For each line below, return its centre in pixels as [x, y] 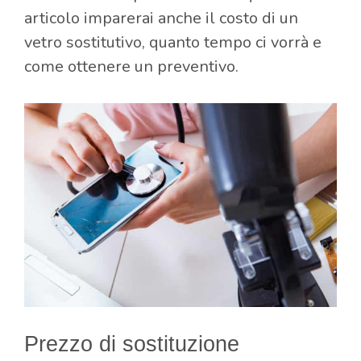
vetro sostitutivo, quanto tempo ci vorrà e [173, 42]
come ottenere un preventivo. [131, 66]
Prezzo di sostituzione [132, 344]
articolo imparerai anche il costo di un [161, 18]
